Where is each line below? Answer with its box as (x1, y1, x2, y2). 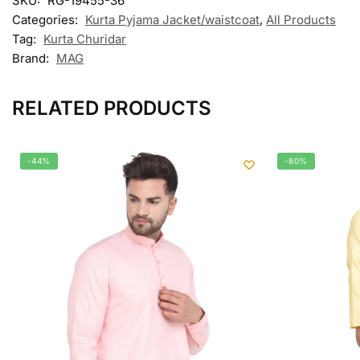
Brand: (12, 51, 52, 67)
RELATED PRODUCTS (12, 96, 211, 121)
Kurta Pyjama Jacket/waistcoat (85, 12, 260, 28)
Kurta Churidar (43, 31, 126, 47)
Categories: (12, 12, 81, 28)
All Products (266, 12, 336, 28)
